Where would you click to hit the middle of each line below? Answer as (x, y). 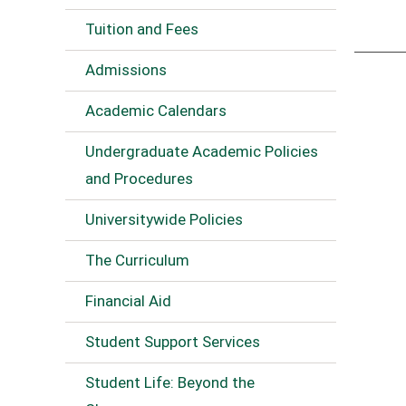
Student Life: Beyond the (170, 382)
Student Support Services (173, 342)
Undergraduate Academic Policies (202, 151)
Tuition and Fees (142, 29)
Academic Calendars (156, 111)
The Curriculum (137, 260)
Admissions (126, 70)
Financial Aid (128, 301)
